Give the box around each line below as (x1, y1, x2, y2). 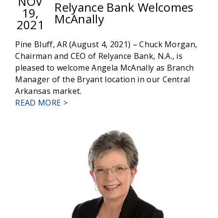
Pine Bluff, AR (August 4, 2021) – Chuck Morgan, (15, 39, 198, 50)
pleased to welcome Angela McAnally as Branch (15, 62, 194, 73)
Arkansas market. (15, 86, 82, 97)
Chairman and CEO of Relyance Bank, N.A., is (15, 51, 183, 62)
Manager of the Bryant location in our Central (15, 74, 190, 85)
